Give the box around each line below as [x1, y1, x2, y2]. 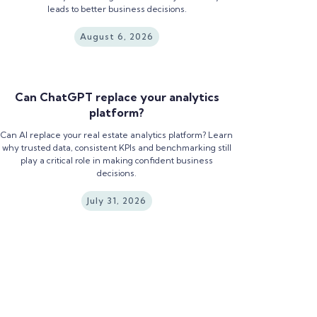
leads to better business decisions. [47, 3, 187, 14]
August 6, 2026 [80, 30, 154, 42]
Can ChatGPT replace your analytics [14, 89, 219, 104]
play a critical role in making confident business [21, 154, 214, 166]
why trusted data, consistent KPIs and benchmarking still [2, 142, 232, 153]
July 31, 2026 [87, 195, 146, 206]
